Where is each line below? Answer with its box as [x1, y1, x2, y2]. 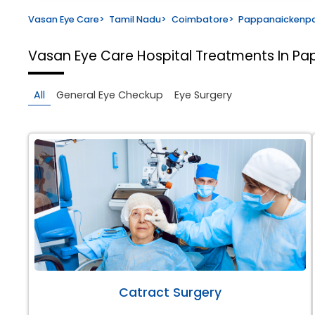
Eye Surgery [174, 87, 232, 102]
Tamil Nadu [109, 13, 162, 25]
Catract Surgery [119, 283, 222, 301]
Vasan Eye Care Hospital [28, 46, 195, 65]
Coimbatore [171, 13, 229, 25]
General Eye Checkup [56, 87, 163, 102]
